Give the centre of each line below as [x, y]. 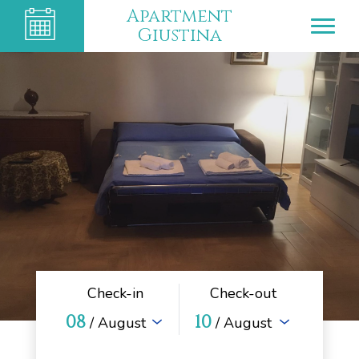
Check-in [115, 293]
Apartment [179, 16]
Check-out [244, 293]
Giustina [179, 35]
